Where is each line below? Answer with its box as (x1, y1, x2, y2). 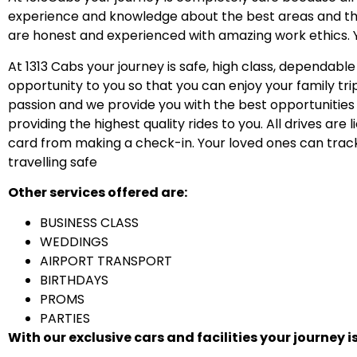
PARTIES (40, 309, 90, 328)
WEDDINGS (40, 233, 108, 252)
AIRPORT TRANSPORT (40, 252, 172, 271)
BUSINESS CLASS (40, 214, 139, 233)
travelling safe (8, 152, 97, 171)
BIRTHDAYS (40, 271, 108, 290)
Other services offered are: (8, 183, 187, 202)
